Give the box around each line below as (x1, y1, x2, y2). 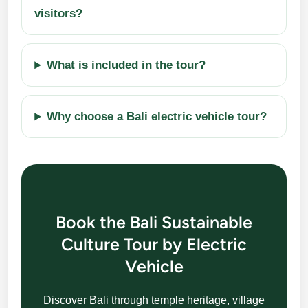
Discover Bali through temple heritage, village (43, 294, 265, 307)
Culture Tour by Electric (61, 234, 247, 255)
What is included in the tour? (47, 58, 206, 72)
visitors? (34, 7, 83, 21)
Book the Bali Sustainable (56, 212, 252, 233)
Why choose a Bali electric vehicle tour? (47, 110, 267, 124)
